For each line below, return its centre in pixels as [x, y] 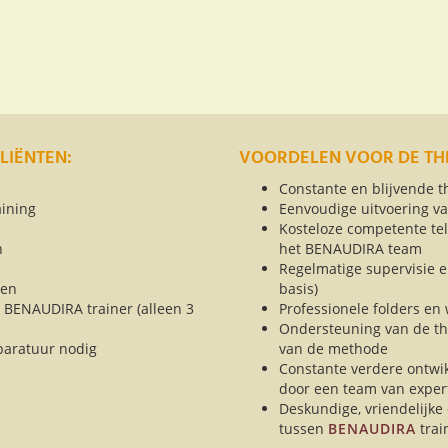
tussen [303, 429]
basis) [298, 289]
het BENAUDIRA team [350, 249]
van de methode [333, 349]
